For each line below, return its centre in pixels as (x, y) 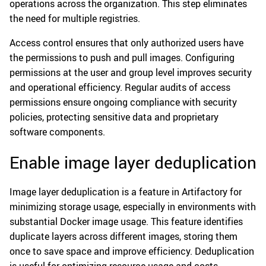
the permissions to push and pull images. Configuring (122, 58)
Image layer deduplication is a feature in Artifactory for (126, 192)
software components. (57, 132)
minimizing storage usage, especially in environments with (133, 207)
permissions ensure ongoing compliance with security (123, 102)
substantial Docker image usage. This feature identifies (126, 222)
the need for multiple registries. (75, 19)
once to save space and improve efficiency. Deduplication (132, 251)
